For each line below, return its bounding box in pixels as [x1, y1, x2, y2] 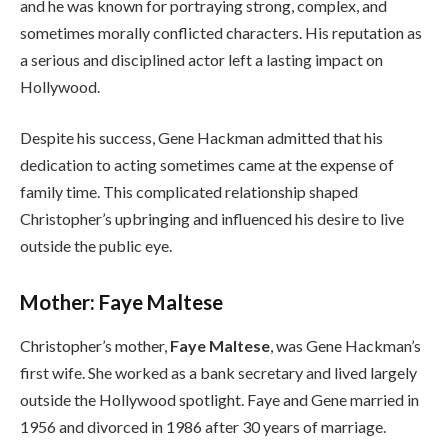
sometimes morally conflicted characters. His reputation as [20, 22, 422, 42]
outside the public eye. [20, 236, 172, 256]
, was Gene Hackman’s [270, 336, 421, 356]
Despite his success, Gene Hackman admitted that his [20, 128, 383, 148]
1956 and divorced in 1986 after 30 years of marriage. [20, 417, 386, 437]
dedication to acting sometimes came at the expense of [20, 155, 394, 175]
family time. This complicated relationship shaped [20, 182, 358, 202]
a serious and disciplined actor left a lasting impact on [20, 49, 383, 69]
